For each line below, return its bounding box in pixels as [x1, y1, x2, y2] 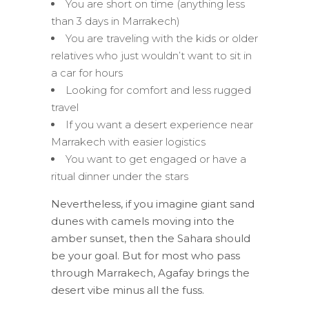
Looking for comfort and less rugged [66, 83, 251, 97]
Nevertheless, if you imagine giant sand [51, 197, 255, 210]
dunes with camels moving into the [51, 214, 235, 228]
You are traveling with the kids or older [66, 31, 258, 45]
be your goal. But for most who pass [51, 248, 240, 262]
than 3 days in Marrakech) [51, 14, 180, 28]
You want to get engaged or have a [66, 152, 246, 166]
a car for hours [51, 66, 123, 79]
